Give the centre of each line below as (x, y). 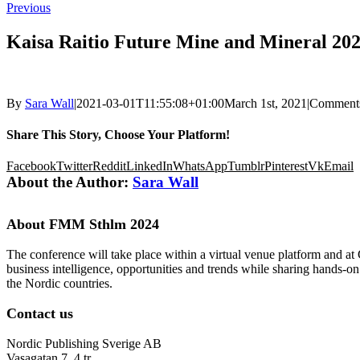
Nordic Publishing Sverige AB (84, 344)
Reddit (109, 166)
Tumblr (246, 166)
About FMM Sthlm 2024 (83, 225)
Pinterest (286, 166)
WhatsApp (200, 166)
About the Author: (70, 182)
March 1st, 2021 (266, 103)
